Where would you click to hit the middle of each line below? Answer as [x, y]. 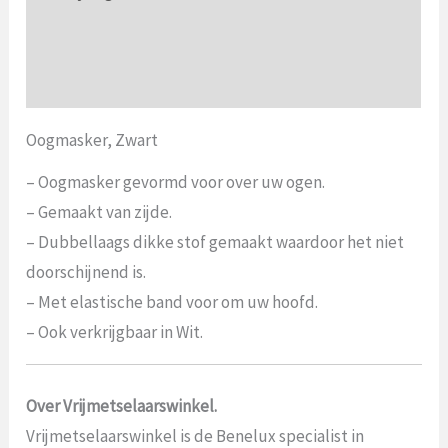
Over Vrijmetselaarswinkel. [122, 405]
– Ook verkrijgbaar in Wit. [115, 332]
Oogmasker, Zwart [92, 140]
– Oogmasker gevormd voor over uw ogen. [176, 182]
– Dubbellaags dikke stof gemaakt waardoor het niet [215, 242]
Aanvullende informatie [111, 37]
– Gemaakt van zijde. [99, 212]
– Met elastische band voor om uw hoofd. [172, 302]
